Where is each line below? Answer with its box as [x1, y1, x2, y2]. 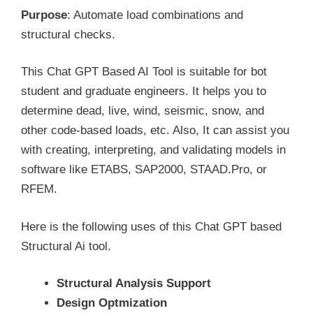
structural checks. [21, 27, 115, 41]
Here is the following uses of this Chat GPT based [21, 219, 282, 233]
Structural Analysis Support [57, 277, 211, 291]
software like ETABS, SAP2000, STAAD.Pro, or [21, 163, 267, 177]
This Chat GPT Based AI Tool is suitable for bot [21, 65, 267, 79]
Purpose [21, 8, 67, 22]
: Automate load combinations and [67, 8, 243, 22]
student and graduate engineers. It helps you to [21, 85, 266, 99]
